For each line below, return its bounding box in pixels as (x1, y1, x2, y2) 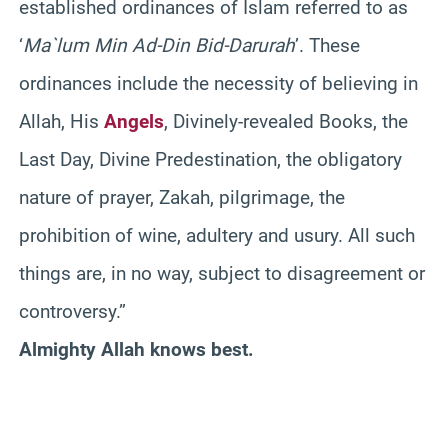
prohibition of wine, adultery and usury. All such (19, 223, 415, 247)
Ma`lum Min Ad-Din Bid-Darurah (23, 33, 295, 57)
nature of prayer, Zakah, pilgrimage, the (19, 185, 345, 209)
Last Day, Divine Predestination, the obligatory (19, 147, 402, 171)
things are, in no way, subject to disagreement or (19, 261, 425, 285)
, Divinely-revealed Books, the (164, 109, 408, 133)
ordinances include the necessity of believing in (19, 71, 418, 95)
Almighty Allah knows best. (19, 337, 254, 361)
